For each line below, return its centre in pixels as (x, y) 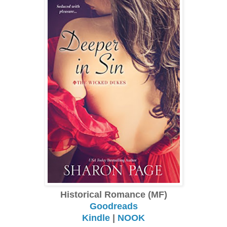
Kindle (96, 218)
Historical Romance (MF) (113, 194)
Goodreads (113, 206)
